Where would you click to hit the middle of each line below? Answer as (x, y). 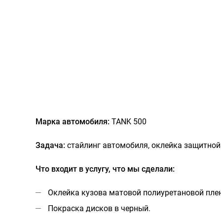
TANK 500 (128, 122)
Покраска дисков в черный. (99, 209)
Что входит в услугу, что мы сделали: (105, 169)
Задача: (50, 146)
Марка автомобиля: (73, 122)
